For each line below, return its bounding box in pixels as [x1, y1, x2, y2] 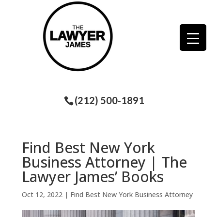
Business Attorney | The [21, 152, 187, 172]
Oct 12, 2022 [21, 189, 62, 199]
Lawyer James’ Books [21, 166, 164, 186]
